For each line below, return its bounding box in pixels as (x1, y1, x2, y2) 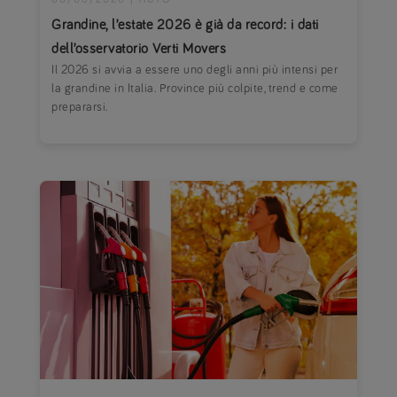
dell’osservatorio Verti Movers (51, 41, 227, 56)
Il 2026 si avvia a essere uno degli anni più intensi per (51, 63, 339, 76)
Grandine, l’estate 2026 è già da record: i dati (51, 17, 319, 32)
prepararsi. (51, 100, 108, 113)
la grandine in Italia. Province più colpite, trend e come (51, 82, 339, 95)
